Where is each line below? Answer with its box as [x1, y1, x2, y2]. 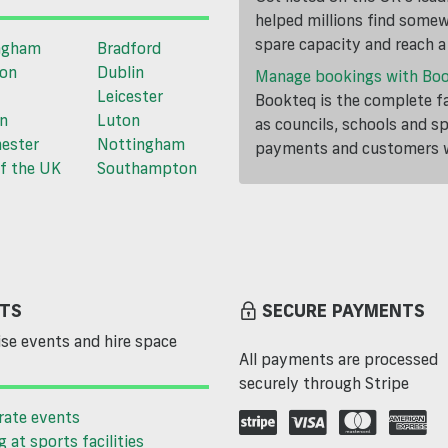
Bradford [96, 38, 161, 59]
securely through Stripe [239, 373, 409, 394]
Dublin [96, 62, 144, 83]
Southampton [96, 158, 197, 179]
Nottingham [96, 134, 185, 155]
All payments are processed [239, 349, 438, 370]
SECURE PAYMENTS [262, 298, 425, 323]
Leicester [96, 86, 163, 107]
